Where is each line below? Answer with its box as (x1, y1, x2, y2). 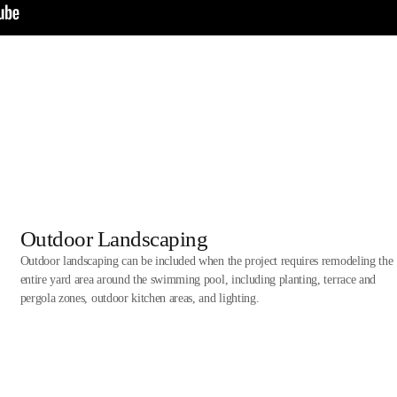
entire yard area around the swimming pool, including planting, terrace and (19, 272, 376, 286)
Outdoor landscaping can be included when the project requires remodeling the (19, 253, 393, 268)
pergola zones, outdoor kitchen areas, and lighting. (19, 291, 260, 305)
